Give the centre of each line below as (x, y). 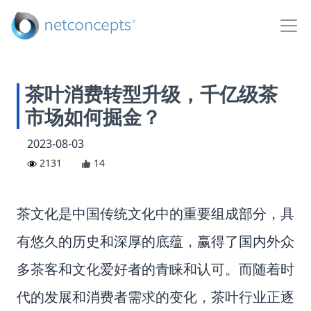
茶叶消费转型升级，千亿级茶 (151, 95)
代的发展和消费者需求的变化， (114, 297)
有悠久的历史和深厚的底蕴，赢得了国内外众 (155, 242)
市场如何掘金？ (93, 118)
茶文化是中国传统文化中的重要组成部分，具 (155, 214)
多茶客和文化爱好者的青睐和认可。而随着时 (155, 269)
